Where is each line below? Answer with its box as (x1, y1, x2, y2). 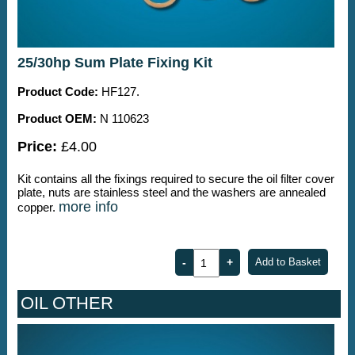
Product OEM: (17, 111, 97, 125)
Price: (17, 138, 57, 155)
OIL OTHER (20, 293, 113, 314)
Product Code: (17, 84, 98, 98)
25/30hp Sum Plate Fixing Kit (17, 54, 212, 71)
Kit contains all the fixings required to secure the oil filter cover (17, 171, 334, 185)
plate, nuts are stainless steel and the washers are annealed (17, 185, 326, 199)
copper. (17, 200, 59, 214)
